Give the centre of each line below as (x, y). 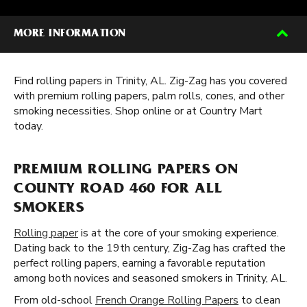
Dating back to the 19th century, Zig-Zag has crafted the (150, 248)
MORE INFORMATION (70, 34)
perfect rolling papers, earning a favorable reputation (139, 263)
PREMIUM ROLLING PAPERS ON (126, 171)
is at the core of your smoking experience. (179, 233)
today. (28, 126)
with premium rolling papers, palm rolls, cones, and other (149, 96)
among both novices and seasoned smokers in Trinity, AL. (150, 278)
